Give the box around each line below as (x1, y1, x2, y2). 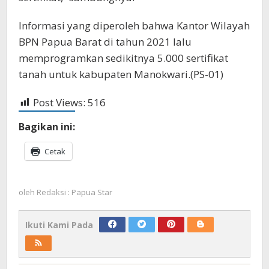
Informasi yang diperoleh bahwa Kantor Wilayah (19, 18, 250, 32)
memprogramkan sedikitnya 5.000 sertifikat (19, 50, 228, 65)
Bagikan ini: (19, 119, 75, 133)
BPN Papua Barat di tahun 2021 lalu (19, 34, 192, 49)
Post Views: (33, 95, 85, 109)
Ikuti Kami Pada (25, 219, 93, 231)
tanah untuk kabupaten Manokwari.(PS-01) (19, 67, 223, 81)
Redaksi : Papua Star (37, 186, 112, 198)
